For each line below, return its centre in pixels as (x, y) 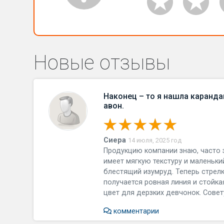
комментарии (135, 211)
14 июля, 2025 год (155, 140)
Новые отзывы (102, 63)
